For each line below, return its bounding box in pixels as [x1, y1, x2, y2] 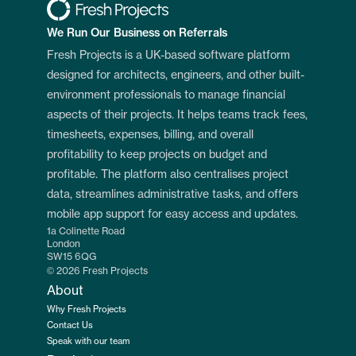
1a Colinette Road [47, 226, 125, 236]
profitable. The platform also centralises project [47, 169, 288, 180]
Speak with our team [47, 337, 130, 346]
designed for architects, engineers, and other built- [47, 70, 304, 81]
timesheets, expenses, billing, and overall [47, 130, 253, 141]
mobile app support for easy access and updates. [47, 209, 298, 220]
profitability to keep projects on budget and [47, 149, 267, 161]
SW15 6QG [47, 252, 96, 261]
